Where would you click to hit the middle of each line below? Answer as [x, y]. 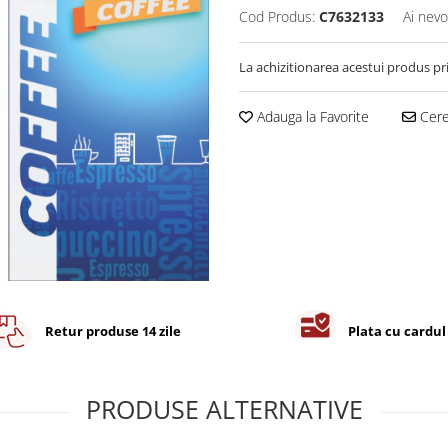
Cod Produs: [277, 17]
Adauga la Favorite [311, 117]
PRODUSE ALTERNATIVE [224, 408]
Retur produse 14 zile [112, 331]
